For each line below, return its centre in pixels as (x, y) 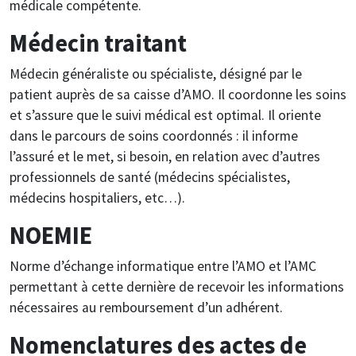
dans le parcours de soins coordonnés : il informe (154, 135)
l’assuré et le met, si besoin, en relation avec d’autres (165, 156)
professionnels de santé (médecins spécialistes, (150, 177)
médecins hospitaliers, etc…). (97, 197)
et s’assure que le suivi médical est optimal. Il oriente (165, 115)
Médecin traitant (98, 43)
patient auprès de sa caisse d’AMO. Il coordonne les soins (178, 94)
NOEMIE (51, 235)
